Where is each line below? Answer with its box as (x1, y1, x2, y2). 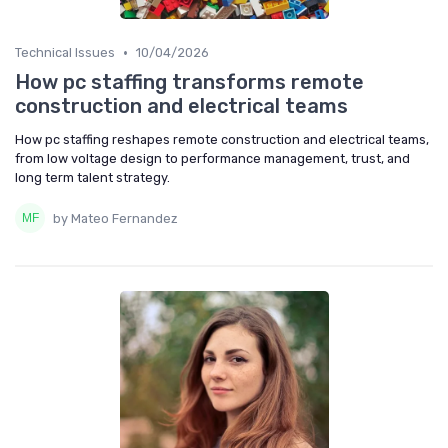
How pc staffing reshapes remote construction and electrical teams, (15, 132, 429, 148)
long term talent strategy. (15, 170, 170, 186)
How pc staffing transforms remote (15, 70, 364, 95)
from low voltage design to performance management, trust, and (15, 151, 410, 167)
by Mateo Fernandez (53, 210, 178, 226)
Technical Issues (15, 45, 115, 61)
